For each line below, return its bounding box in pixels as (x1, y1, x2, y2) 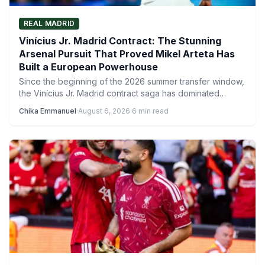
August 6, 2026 (78, 106, 130, 115)
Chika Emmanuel (19, 106, 76, 115)
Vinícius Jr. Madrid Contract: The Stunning (19, 35, 221, 47)
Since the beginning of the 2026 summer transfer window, (19, 76, 244, 86)
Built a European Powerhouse (19, 61, 158, 73)
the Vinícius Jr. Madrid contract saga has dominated (19, 88, 219, 98)
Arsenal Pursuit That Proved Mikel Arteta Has (19, 48, 235, 60)
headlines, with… (19, 100, 83, 110)
